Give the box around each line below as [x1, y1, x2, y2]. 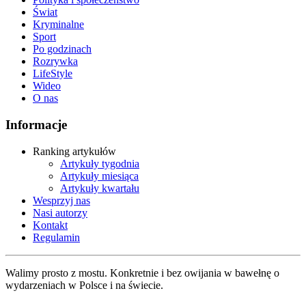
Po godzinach [33, 43, 92, 55]
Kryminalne [33, 18, 84, 31]
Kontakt [33, 219, 68, 231]
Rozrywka [33, 55, 78, 68]
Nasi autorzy [33, 206, 87, 219]
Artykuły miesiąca [60, 169, 139, 182]
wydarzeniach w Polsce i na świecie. [5, 279, 163, 291]
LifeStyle [33, 68, 72, 80]
